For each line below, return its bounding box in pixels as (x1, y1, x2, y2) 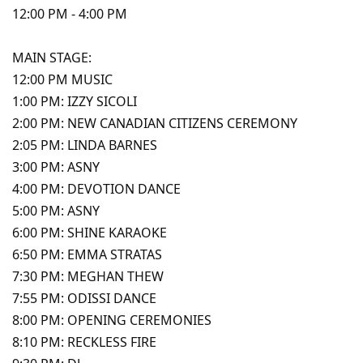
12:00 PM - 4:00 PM (12, 4, 127, 23)
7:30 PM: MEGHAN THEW (12, 267, 164, 285)
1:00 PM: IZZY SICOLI (12, 92, 137, 110)
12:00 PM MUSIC (12, 70, 113, 88)
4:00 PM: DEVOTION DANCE (12, 179, 181, 198)
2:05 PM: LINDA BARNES (12, 135, 157, 154)
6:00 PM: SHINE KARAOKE (12, 223, 167, 241)
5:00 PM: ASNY (12, 201, 100, 220)
